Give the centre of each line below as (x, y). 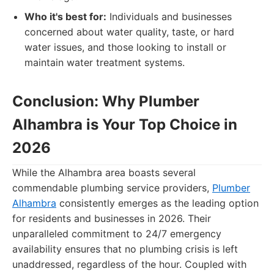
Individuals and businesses (169, 17)
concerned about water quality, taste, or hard (129, 32)
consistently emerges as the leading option (157, 203)
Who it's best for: (65, 17)
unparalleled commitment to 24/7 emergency (117, 234)
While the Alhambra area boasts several (104, 172)
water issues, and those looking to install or (125, 47)
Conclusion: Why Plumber (106, 101)
